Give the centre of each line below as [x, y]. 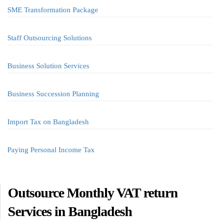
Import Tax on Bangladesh [48, 122]
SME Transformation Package [53, 10]
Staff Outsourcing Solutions [50, 38]
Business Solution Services [48, 66]
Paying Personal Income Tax [51, 150]
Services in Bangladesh [70, 211]
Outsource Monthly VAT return [93, 193]
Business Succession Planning [53, 94]
